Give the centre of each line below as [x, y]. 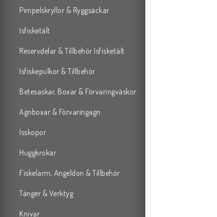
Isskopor [33, 132]
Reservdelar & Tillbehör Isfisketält [72, 51]
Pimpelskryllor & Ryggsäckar [64, 10]
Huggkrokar [38, 153]
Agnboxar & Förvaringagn [60, 112]
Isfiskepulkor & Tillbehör [57, 71]
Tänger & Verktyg [46, 194]
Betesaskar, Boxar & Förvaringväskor [78, 92]
